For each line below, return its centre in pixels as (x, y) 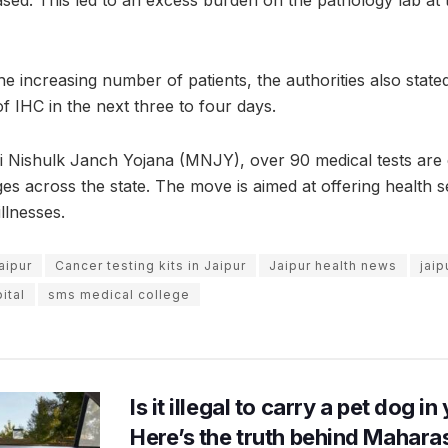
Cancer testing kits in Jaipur (150, 266)
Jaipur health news (333, 266)
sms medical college (119, 295)
